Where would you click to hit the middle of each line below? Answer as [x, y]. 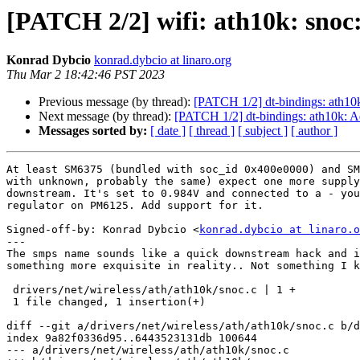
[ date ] [168, 131]
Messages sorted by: [93, 131]
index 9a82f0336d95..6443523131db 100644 [132, 338]
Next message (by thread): [106, 117]
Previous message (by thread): [116, 102]
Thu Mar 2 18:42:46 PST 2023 [86, 75]
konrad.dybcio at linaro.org [163, 60]
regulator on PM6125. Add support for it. [135, 206]
